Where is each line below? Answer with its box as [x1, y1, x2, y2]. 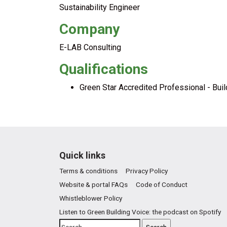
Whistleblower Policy [59, 194, 122, 202]
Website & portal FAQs [59, 180, 128, 188]
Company [59, 21, 120, 37]
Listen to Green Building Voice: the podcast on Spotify [59, 208, 221, 216]
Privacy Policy [126, 167, 168, 175]
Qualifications [59, 61, 148, 78]
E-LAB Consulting [59, 43, 121, 52]
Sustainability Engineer [59, 3, 140, 12]
